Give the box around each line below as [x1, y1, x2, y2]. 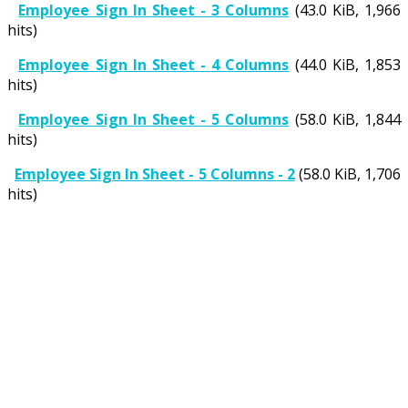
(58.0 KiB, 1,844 [289, 108, 402, 129]
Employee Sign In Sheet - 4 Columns [18, 54, 290, 75]
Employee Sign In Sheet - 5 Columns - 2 [15, 163, 295, 184]
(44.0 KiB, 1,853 [289, 54, 402, 75]
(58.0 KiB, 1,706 [294, 163, 402, 184]
